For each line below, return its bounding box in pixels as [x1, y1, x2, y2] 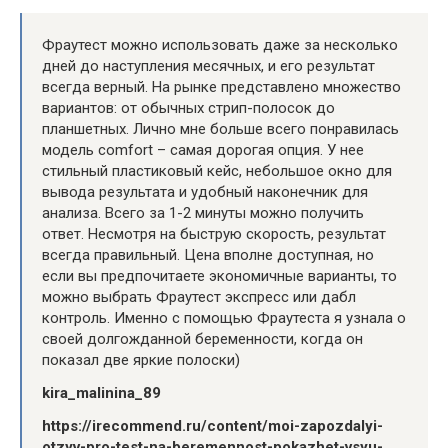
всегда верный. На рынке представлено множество [42, 77, 401, 96]
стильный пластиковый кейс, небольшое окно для [42, 161, 392, 180]
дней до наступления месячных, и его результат [42, 56, 375, 75]
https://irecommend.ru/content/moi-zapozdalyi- [42, 416, 383, 435]
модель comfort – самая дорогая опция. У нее [42, 140, 364, 159]
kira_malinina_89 [42, 383, 161, 402]
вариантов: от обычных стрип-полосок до [42, 98, 335, 117]
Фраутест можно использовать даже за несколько [42, 35, 398, 54]
